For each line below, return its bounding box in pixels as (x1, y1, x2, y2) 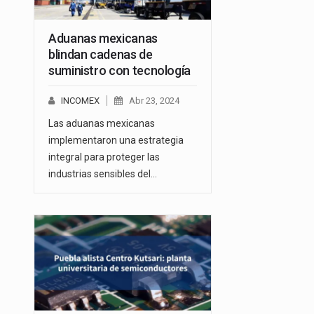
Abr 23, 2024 (129, 95, 179, 106)
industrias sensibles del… (48, 168, 157, 179)
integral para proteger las (48, 151, 160, 163)
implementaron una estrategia (48, 134, 184, 146)
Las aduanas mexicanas (48, 117, 155, 129)
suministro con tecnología (48, 62, 191, 78)
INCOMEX (61, 95, 100, 106)
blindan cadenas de (48, 46, 153, 62)
